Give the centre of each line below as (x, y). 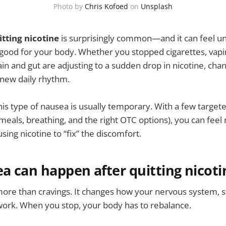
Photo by (69, 6)
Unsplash (157, 6)
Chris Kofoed (106, 6)
